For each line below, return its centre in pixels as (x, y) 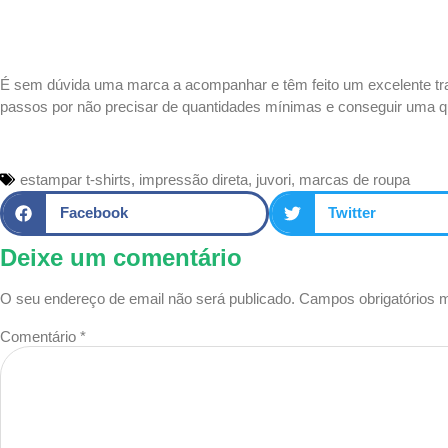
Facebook (93, 213)
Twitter (352, 213)
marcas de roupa (354, 179)
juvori (273, 179)
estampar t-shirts (75, 179)
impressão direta (193, 179)
